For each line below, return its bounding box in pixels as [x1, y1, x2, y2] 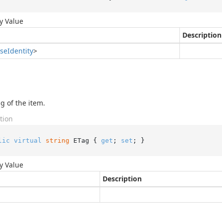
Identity [7, 46, 33, 55]
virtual [13, 136, 42, 144]
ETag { [69, 136, 101, 144]
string [45, 136, 69, 144]
